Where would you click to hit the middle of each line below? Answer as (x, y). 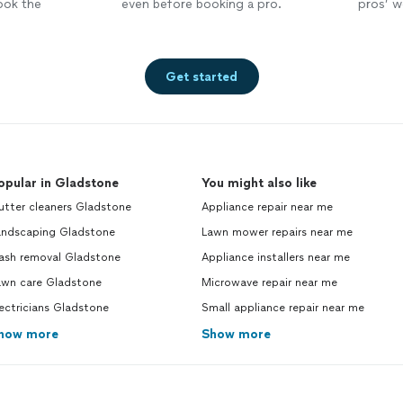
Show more (236, 334)
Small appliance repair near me (283, 308)
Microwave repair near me (269, 282)
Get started (201, 76)
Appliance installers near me (276, 257)
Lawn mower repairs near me (277, 232)
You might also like (259, 183)
